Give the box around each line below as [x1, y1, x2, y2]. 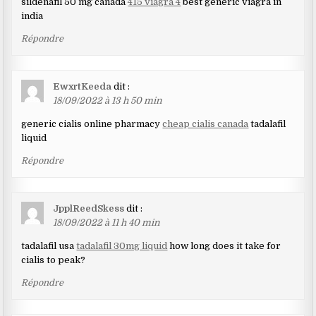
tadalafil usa [21, 241, 77, 252]
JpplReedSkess [53, 203, 125, 214]
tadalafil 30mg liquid [76, 241, 168, 252]
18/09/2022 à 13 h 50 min [53, 95, 163, 107]
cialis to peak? [21, 255, 86, 266]
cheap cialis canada [162, 119, 249, 130]
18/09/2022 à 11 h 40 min [53, 217, 161, 229]
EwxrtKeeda [53, 81, 112, 92]
